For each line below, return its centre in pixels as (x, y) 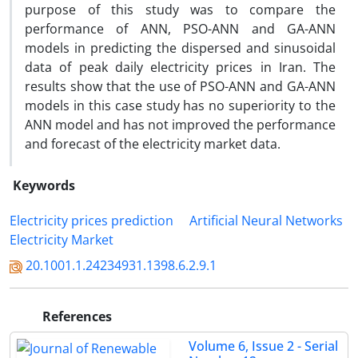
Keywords (44, 185)
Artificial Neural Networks (266, 221)
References (76, 316)
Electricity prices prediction (91, 221)
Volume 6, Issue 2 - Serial (263, 346)
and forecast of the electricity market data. (153, 144)
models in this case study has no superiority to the (180, 105)
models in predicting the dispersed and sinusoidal (180, 48)
